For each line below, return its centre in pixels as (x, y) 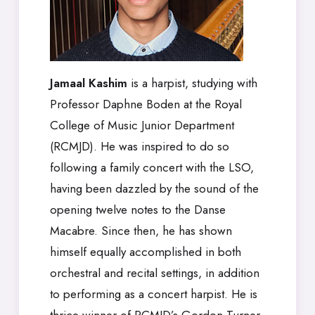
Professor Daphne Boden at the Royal (146, 104)
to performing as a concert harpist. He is (154, 294)
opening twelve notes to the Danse (138, 210)
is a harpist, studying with (192, 83)
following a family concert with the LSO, (152, 167)
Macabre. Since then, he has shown (141, 231)
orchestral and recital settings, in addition (155, 273)
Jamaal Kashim (89, 83)
